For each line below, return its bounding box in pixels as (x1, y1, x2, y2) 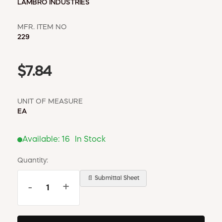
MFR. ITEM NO (17, 23, 67, 31)
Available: (22, 135, 61, 144)
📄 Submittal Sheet (87, 175, 139, 181)
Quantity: (17, 157, 48, 164)
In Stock (75, 135, 106, 144)
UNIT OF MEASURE (17, 98, 83, 105)
